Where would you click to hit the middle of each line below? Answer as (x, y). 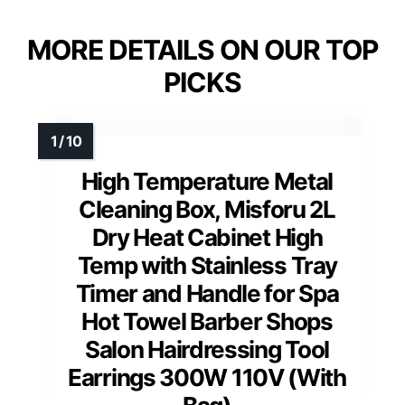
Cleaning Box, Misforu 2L (207, 209)
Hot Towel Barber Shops (207, 321)
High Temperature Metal (207, 181)
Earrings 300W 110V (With (207, 377)
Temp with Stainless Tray (207, 265)
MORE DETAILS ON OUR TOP (202, 49)
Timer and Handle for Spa (207, 293)
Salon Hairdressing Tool (207, 349)
